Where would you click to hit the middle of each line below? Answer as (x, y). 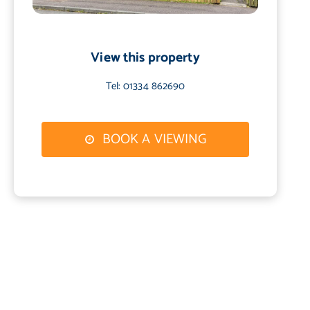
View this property (145, 58)
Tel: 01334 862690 (145, 86)
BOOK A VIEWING (153, 140)
